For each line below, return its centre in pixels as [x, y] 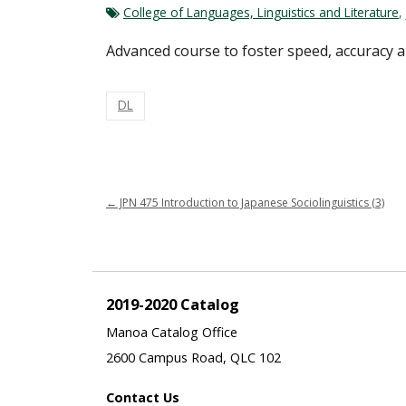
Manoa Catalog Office [172, 332]
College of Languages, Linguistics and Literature [261, 12]
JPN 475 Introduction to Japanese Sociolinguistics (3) [251, 202]
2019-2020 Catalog [173, 304]
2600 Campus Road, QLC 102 [193, 357]
